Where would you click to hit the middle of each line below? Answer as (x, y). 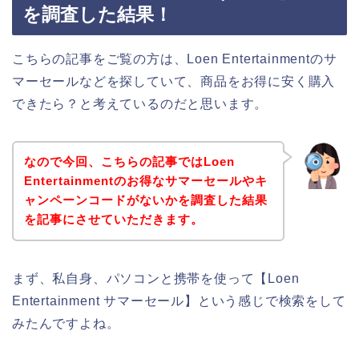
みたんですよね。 (66, 324)
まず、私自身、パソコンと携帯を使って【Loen (156, 279)
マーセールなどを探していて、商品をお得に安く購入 (174, 81)
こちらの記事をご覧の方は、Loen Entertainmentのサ (175, 58)
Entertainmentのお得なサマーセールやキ (145, 181)
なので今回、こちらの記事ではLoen (129, 162)
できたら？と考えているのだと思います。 (140, 103)
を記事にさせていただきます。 (113, 220)
